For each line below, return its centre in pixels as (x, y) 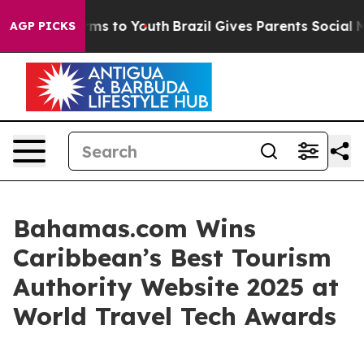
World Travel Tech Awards (175, 316)
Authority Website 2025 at (176, 287)
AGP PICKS (43, 26)
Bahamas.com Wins (134, 228)
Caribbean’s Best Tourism (172, 258)
